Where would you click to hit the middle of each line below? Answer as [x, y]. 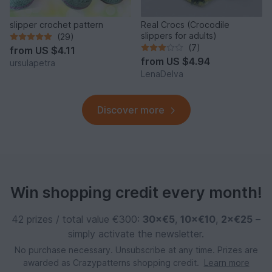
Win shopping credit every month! [136, 192]
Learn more [226, 262]
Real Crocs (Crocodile [185, 24]
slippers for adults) [179, 35]
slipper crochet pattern [56, 24]
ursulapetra [32, 63]
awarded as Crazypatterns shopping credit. [112, 262]
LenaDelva [162, 73]
